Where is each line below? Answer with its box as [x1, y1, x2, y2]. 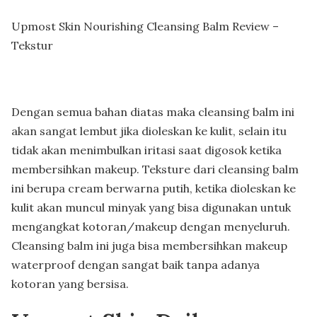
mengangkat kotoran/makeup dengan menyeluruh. [11, 219, 290, 234]
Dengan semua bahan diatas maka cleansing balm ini [11, 104, 294, 119]
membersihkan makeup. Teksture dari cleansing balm [11, 161, 299, 176]
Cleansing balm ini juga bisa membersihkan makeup [11, 238, 287, 253]
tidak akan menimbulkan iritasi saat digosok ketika [11, 142, 282, 157]
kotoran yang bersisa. [11, 276, 129, 291]
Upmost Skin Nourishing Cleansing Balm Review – [11, 18, 279, 33]
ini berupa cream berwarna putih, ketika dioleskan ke [11, 180, 296, 195]
